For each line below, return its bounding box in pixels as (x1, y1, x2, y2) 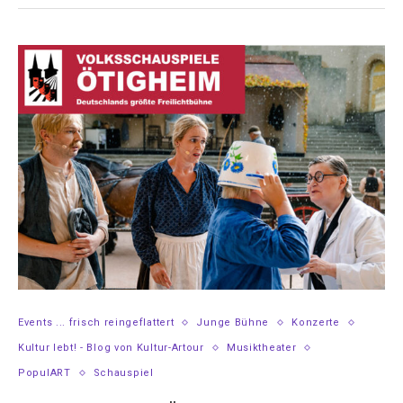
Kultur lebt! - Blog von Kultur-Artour (18, 342, 204, 354)
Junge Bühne (196, 317, 270, 329)
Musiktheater (226, 342, 297, 354)
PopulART (18, 367, 71, 380)
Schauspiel (93, 367, 154, 380)
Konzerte (291, 317, 340, 329)
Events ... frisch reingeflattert (18, 317, 175, 329)
